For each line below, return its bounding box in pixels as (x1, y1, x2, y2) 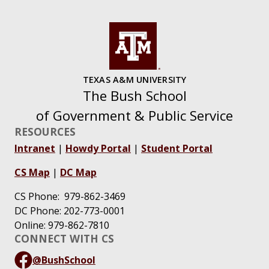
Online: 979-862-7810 (14, 219, 109, 232)
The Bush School (82, 86, 187, 106)
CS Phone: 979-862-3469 (14, 190, 125, 204)
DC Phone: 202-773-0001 (14, 204, 125, 218)
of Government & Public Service (36, 106, 233, 125)
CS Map (14, 166, 50, 180)
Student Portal (141, 142, 213, 156)
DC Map (60, 166, 97, 180)
